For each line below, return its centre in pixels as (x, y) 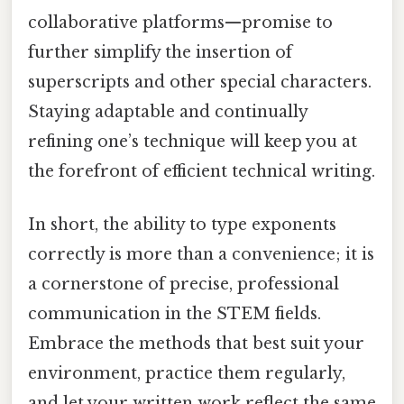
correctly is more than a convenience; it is (201, 255)
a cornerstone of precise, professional (184, 285)
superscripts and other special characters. (200, 82)
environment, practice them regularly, (187, 374)
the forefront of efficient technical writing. (202, 171)
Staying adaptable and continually (168, 111)
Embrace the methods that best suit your (196, 344)
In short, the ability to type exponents (182, 225)
